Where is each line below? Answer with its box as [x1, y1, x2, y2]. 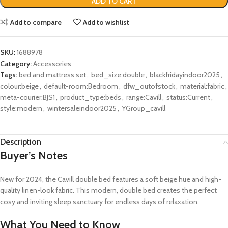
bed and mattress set [19, 70, 86, 80]
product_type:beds [60, 93, 121, 102]
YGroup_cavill [122, 104, 165, 113]
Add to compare [10, 17, 62, 27]
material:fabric [180, 81, 224, 91]
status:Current [166, 93, 210, 102]
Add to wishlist [83, 17, 130, 27]
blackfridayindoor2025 [150, 70, 220, 80]
